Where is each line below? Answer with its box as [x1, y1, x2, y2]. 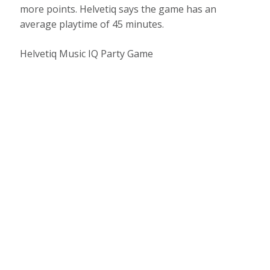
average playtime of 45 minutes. [20, 17, 165, 31]
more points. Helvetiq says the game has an [20, 2, 217, 16]
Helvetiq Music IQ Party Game [20, 46, 154, 60]
